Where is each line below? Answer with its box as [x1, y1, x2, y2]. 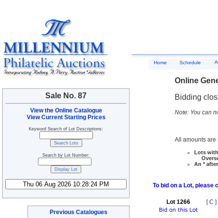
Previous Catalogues [50, 209, 108, 216]
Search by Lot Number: [42, 153, 90, 158]
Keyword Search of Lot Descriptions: [29, 127, 103, 131]
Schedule [180, 60, 201, 65]
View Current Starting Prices [26, 114, 106, 121]
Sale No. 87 [45, 91, 87, 100]
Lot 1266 [166, 199, 190, 205]
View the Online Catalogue [30, 107, 102, 114]
